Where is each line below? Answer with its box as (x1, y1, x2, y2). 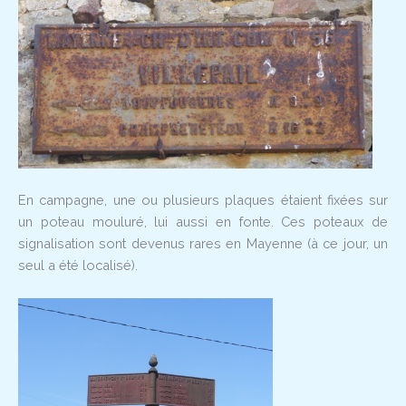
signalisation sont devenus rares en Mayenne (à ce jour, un (18, 236, 388, 252)
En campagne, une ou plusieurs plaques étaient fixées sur (18, 192, 388, 208)
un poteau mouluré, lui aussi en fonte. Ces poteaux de (18, 214, 388, 230)
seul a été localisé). (18, 257, 138, 274)
